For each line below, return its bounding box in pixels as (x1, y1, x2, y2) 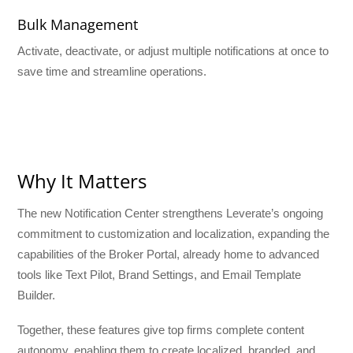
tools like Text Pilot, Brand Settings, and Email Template (17, 268, 302, 282)
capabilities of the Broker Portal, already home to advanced (17, 247, 320, 262)
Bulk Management (17, 14, 139, 34)
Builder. (17, 288, 56, 303)
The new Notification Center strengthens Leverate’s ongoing (17, 206, 324, 221)
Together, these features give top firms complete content (17, 323, 305, 337)
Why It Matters (17, 168, 147, 195)
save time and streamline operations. (17, 64, 207, 78)
